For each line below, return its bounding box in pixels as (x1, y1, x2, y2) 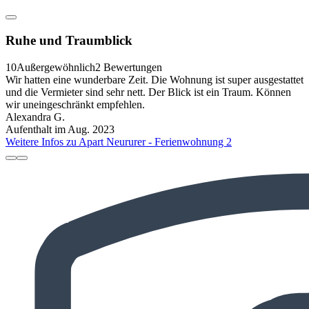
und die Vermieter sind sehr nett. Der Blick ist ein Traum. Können (6, 86, 291, 98)
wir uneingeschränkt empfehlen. (6, 98, 145, 110)
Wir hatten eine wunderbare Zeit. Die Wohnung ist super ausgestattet (6, 73, 303, 86)
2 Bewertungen (95, 61, 162, 73)
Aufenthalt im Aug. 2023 (6, 123, 114, 135)
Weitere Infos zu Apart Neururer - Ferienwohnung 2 (6, 135, 232, 148)
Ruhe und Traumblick (6, 33, 132, 48)
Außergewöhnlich (17, 61, 95, 73)
